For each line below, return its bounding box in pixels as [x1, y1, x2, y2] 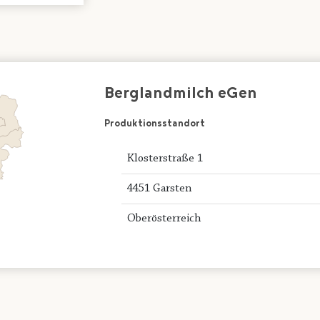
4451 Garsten [127, 182, 193, 194]
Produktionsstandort [104, 117, 206, 131]
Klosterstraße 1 [127, 152, 204, 164]
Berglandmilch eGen [104, 84, 258, 105]
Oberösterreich [127, 212, 202, 224]
